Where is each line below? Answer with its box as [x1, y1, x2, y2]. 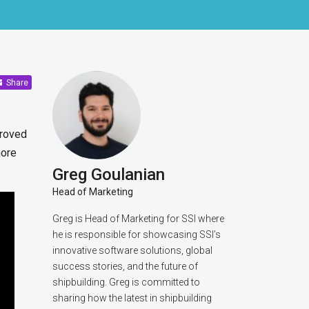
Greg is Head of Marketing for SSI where [52, 213, 224, 224]
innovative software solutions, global [52, 245, 212, 256]
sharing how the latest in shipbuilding [52, 292, 212, 303]
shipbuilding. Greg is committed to [52, 277, 200, 288]
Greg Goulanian [52, 165, 165, 184]
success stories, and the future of [52, 261, 198, 272]
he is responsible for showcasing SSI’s [52, 229, 221, 240]
